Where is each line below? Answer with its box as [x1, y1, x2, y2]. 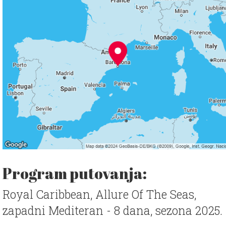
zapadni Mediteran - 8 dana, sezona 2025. [3, 203, 222, 218]
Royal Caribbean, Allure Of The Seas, [3, 187, 196, 202]
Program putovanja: [3, 163, 147, 184]
